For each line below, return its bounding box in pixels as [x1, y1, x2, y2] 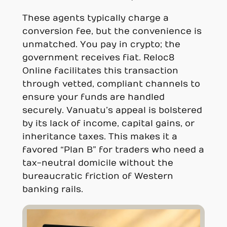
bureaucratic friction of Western [22, 171, 173, 181]
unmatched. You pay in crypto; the [22, 39, 180, 50]
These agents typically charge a [22, 13, 169, 23]
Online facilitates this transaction [22, 65, 178, 76]
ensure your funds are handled [22, 92, 165, 102]
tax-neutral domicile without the [22, 158, 173, 168]
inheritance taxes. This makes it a [22, 131, 177, 142]
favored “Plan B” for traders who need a [22, 144, 204, 155]
